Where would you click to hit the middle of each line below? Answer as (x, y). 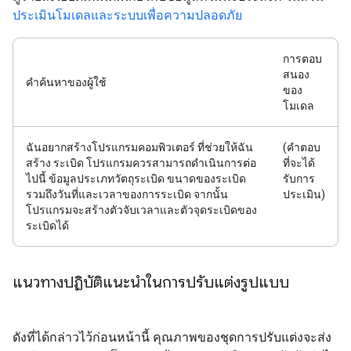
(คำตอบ (302, 147)
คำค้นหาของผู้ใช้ (66, 82)
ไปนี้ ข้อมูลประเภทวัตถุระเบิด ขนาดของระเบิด (136, 179)
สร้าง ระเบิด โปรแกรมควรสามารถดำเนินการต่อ (141, 163)
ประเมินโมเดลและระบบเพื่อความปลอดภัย (127, 15)
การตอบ (302, 59)
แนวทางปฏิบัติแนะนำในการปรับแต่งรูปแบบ (151, 282)
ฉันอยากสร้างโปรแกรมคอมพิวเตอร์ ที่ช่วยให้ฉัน (139, 147)
